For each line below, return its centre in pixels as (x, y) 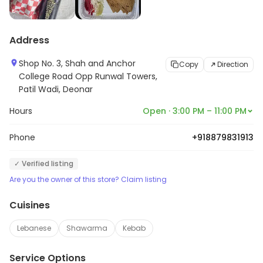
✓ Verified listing (44, 163)
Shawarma (87, 228)
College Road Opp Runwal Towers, (88, 76)
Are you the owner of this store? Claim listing (88, 179)
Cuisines (30, 205)
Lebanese (34, 228)
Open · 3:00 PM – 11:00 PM (195, 111)
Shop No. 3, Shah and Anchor (77, 63)
